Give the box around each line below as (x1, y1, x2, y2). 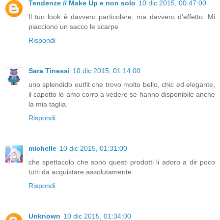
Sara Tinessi (28, 66, 70, 75)
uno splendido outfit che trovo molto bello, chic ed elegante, (28, 80, 215, 88)
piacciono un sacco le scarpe (28, 23, 118, 30)
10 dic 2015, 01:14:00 (73, 66, 140, 75)
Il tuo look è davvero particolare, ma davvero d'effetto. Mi (28, 13, 215, 21)
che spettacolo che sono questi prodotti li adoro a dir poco (28, 158, 215, 166)
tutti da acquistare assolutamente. (28, 167, 134, 176)
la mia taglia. (28, 100, 68, 108)
